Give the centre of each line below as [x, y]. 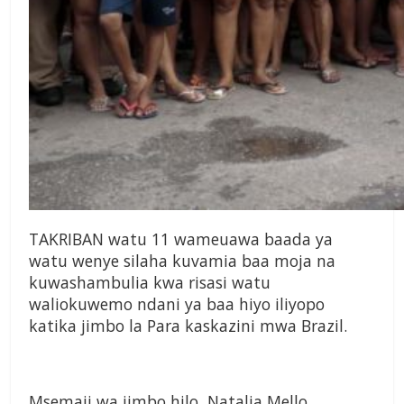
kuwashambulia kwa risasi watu [150, 283]
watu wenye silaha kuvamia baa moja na [182, 261]
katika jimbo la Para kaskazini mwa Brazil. [188, 326]
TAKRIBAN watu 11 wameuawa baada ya [181, 239]
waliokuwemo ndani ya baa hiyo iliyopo [177, 304]
